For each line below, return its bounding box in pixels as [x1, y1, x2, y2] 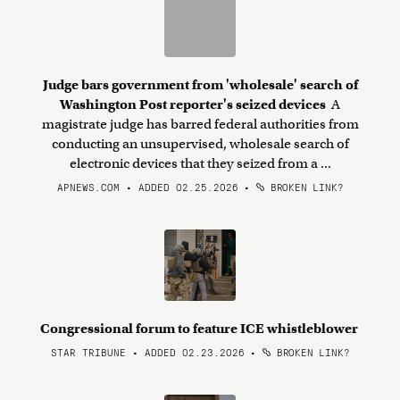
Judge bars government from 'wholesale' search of [42, 77, 358, 93]
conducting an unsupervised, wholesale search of [51, 136, 349, 152]
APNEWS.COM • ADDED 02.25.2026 [56, 179, 238, 194]
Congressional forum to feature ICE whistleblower [39, 321, 361, 337]
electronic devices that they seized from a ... [69, 155, 331, 171]
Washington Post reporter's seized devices [60, 96, 329, 112]
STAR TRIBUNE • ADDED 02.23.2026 [50, 345, 245, 359]
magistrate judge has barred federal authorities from [41, 116, 359, 132]
